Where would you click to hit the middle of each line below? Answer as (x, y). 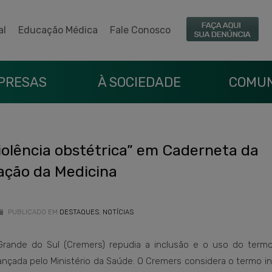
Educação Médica (58, 30)
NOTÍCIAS (118, 212)
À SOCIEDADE (139, 82)
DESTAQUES (79, 212)
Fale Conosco (140, 30)
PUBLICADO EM (32, 212)
